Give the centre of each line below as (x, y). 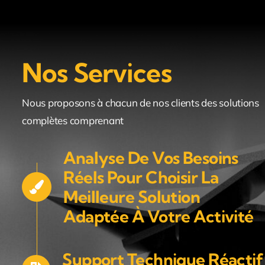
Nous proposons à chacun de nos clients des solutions (140, 102)
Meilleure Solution (132, 196)
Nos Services (97, 72)
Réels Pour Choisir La (141, 177)
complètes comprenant (73, 120)
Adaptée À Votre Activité (159, 216)
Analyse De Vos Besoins (151, 157)
